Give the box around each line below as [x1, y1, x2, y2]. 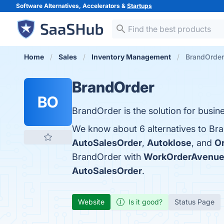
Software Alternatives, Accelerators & [16, 2, 127, 9]
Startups [127, 2, 152, 9]
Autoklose [147, 137, 191, 148]
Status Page [174, 197, 214, 206]
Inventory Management [91, 52, 171, 61]
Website [78, 197, 104, 206]
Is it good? [128, 197, 162, 206]
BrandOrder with [72, 151, 143, 162]
